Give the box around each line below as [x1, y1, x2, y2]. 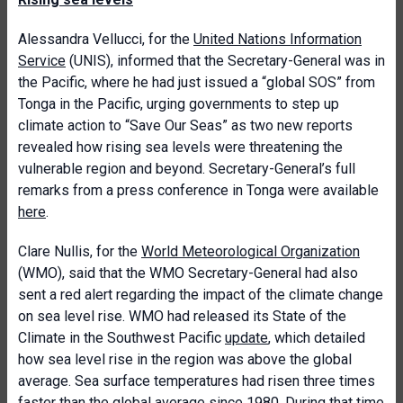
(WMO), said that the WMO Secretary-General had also [18, 264, 358, 282]
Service [18, 52, 66, 69]
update [225, 329, 268, 346]
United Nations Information [193, 31, 362, 48]
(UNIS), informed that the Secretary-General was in [66, 52, 385, 69]
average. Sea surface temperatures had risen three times [18, 372, 375, 390]
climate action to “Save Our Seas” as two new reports [18, 117, 353, 134]
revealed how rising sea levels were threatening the [18, 139, 343, 156]
